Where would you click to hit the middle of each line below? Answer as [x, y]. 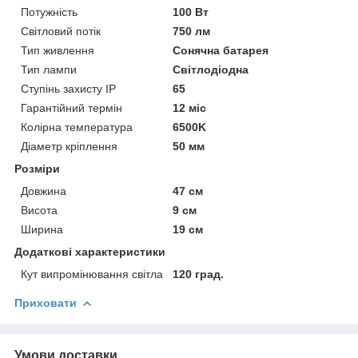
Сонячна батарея [221, 50]
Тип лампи [49, 69]
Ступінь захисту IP [68, 88]
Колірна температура [77, 127]
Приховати [46, 302]
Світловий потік [61, 31]
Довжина [44, 191]
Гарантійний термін [72, 107]
